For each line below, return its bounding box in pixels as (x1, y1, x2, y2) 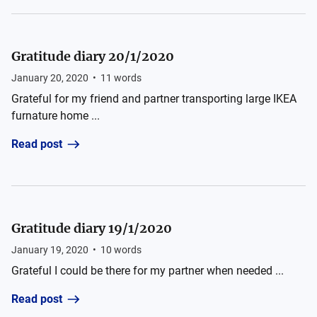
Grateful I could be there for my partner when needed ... (11, 264, 284, 277)
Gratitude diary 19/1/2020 (11, 220, 172, 236)
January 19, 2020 (11, 244, 88, 255)
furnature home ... (11, 109, 100, 122)
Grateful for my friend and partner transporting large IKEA (11, 92, 296, 105)
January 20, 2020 (11, 72, 88, 83)
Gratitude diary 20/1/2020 (11, 48, 174, 64)
